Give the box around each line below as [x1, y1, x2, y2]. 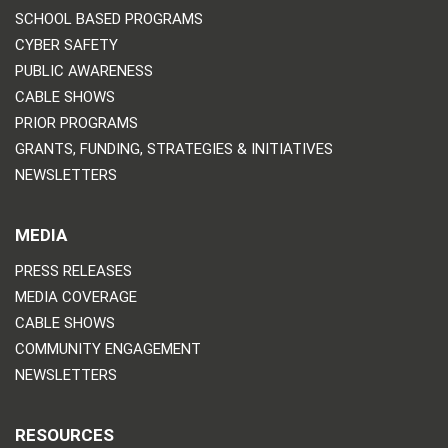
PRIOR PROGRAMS [15, 114, 138, 132]
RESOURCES [15, 425, 114, 445]
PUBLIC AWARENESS [15, 62, 153, 80]
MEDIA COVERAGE [15, 288, 137, 306]
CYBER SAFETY [15, 36, 118, 54]
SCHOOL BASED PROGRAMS [15, 10, 203, 28]
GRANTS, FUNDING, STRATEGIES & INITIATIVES [15, 140, 333, 158]
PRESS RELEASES [15, 262, 132, 280]
